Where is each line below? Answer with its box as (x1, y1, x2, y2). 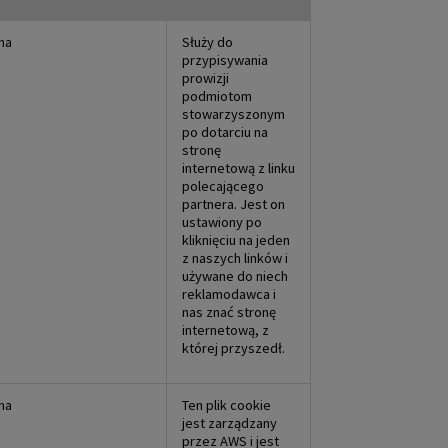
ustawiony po (182, 212, 262, 231)
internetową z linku (182, 158, 295, 177)
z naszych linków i (182, 248, 288, 267)
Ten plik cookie (182, 395, 271, 414)
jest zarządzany (182, 413, 277, 432)
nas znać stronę (182, 302, 276, 321)
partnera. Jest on (182, 194, 285, 213)
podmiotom (182, 86, 252, 105)
